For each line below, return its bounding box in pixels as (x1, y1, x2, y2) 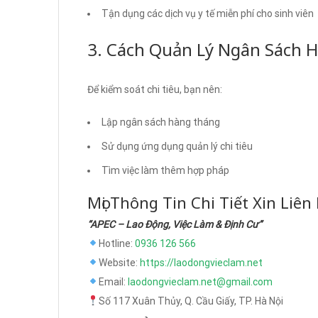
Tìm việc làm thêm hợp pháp (102, 164, 229, 176)
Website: (98, 256, 140, 268)
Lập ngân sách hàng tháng (102, 116, 220, 128)
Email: (98, 275, 128, 287)
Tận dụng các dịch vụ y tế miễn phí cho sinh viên (102, 7, 314, 19)
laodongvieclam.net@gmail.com (127, 275, 273, 287)
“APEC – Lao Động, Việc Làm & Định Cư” (87, 218, 262, 230)
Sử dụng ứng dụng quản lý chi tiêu (102, 140, 253, 152)
